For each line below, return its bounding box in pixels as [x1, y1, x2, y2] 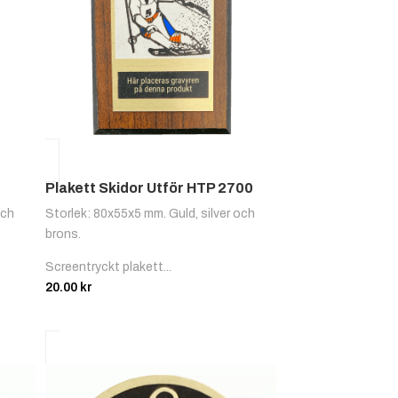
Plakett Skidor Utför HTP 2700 [45, 180, 254, 196]
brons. [45, 227, 82, 242]
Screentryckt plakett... [45, 260, 172, 275]
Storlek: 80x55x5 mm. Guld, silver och [45, 207, 256, 221]
